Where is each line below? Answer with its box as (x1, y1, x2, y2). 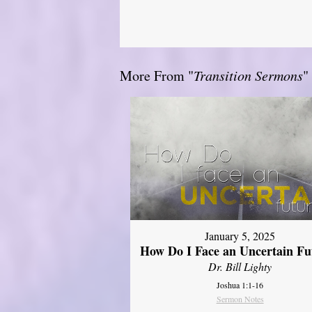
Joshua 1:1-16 (217, 279, 264, 291)
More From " (120, 65, 194, 85)
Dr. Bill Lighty (208, 259, 272, 274)
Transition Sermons (194, 65, 303, 84)
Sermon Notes (216, 293, 264, 305)
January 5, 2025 (205, 228, 276, 244)
